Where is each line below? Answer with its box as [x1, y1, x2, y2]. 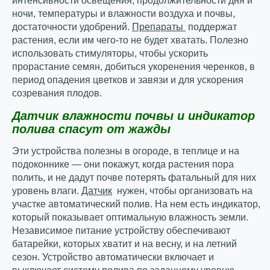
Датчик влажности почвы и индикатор [12, 109, 255, 123]
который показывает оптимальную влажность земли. [12, 212, 248, 223]
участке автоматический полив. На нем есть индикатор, [12, 199, 260, 210]
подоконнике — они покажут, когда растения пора [12, 159, 234, 170]
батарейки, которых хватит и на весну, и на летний [12, 239, 237, 250]
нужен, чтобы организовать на [112, 186, 253, 196]
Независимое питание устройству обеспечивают [12, 225, 230, 236]
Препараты [132, 22, 186, 33]
